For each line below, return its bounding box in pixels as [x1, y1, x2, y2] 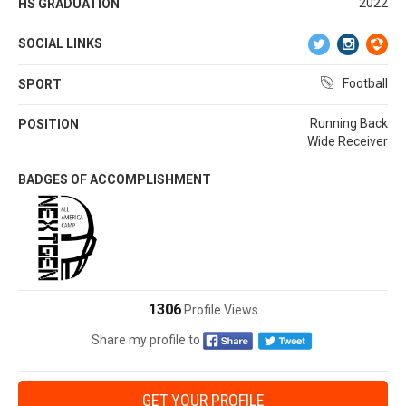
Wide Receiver [307, 134, 388, 150]
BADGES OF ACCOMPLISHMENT [18, 172, 211, 188]
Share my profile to [92, 332, 200, 347]
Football [343, 76, 388, 92]
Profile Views [180, 302, 258, 317]
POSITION [18, 117, 79, 132]
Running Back [310, 116, 388, 131]
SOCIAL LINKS [18, 36, 102, 52]
